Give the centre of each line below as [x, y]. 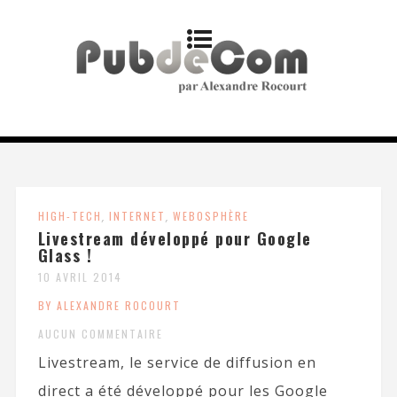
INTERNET [137, 216]
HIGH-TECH [70, 216]
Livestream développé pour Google [175, 238]
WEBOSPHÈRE [210, 216]
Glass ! [65, 255]
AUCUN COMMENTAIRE [100, 334]
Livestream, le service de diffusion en [177, 362]
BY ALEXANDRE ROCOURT [109, 305]
